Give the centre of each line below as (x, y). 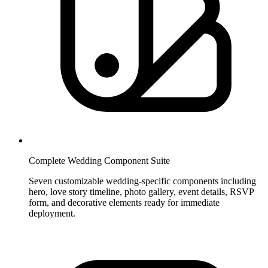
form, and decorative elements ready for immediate (124, 202)
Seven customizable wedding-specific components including (142, 181)
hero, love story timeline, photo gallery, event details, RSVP (141, 191)
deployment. (52, 213)
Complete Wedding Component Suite (99, 160)
